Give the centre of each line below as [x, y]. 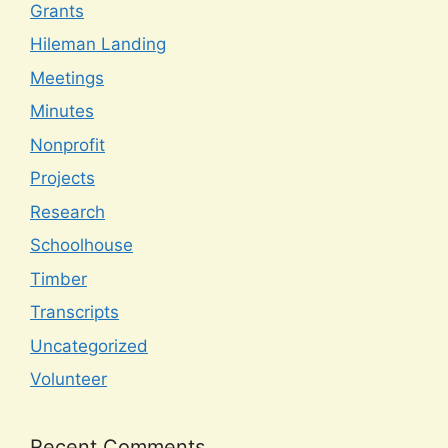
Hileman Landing [98, 44]
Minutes [62, 111]
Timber [58, 278]
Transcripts [74, 312]
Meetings [67, 77]
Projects [62, 178]
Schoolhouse [81, 245]
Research [67, 211]
